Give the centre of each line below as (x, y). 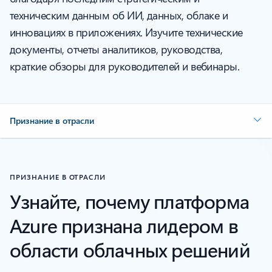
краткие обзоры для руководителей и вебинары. (125, 66)
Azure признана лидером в (124, 225)
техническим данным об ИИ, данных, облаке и (119, 15)
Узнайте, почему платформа (130, 201)
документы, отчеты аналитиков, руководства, (116, 49)
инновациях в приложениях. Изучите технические (126, 32)
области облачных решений (130, 250)
